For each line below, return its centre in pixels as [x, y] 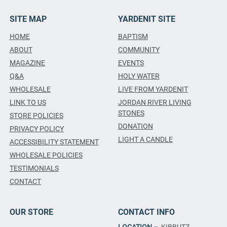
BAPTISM [133, 36]
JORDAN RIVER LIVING [155, 102]
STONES [131, 113]
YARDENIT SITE [146, 19]
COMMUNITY [139, 49]
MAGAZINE [27, 63]
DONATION [135, 126]
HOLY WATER [139, 76]
